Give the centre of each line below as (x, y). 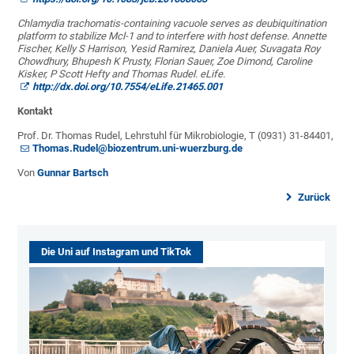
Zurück (313, 198)
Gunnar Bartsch (73, 173)
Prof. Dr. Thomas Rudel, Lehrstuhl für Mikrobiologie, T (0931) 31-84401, (176, 136)
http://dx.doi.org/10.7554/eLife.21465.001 (128, 87)
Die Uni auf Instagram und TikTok (117, 252)
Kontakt (35, 111)
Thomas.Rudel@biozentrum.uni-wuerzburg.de (138, 149)
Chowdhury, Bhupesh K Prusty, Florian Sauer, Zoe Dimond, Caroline (165, 62)
